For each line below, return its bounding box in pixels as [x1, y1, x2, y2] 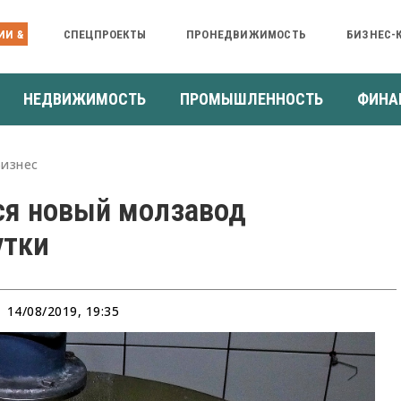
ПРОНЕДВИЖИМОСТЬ [185, 27, 306, 41]
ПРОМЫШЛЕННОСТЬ [180, 89, 323, 108]
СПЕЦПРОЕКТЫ [63, 27, 146, 41]
